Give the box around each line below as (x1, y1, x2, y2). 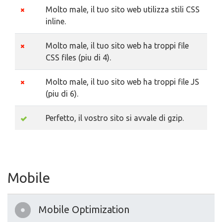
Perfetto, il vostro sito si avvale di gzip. (46, 113, 184, 122)
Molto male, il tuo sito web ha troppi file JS (46, 77, 199, 86)
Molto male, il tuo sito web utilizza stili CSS (46, 5, 200, 14)
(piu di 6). (46, 89, 78, 98)
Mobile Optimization (39, 204, 129, 215)
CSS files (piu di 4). (46, 53, 111, 62)
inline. (46, 17, 66, 26)
